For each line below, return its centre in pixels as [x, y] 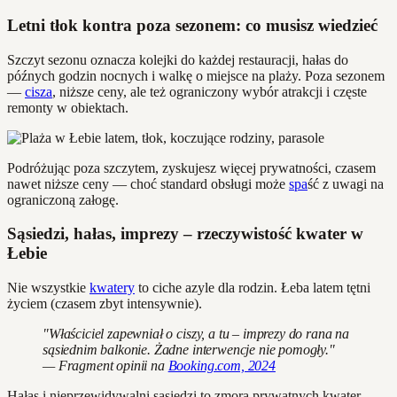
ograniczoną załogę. [63, 199]
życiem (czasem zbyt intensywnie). [105, 304]
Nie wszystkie [48, 288]
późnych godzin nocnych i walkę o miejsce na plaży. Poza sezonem [196, 75]
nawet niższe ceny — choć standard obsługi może [148, 183]
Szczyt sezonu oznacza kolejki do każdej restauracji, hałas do [178, 59]
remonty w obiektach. [68, 107]
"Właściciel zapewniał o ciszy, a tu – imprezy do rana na [196, 334]
